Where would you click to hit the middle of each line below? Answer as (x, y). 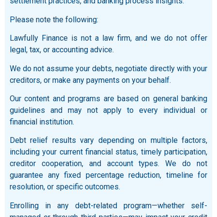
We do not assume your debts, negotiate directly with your (108, 68)
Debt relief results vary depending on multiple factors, (108, 140)
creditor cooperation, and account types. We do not (108, 164)
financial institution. (42, 122)
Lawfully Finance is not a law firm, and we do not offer (108, 38)
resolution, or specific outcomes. (65, 187)
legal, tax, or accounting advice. (62, 50)
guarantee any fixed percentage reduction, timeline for (108, 175)
